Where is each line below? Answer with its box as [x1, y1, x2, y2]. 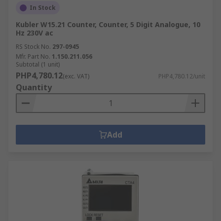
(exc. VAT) [63, 72, 89, 80]
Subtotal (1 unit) [16, 60, 60, 69]
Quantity [16, 82, 52, 93]
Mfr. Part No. [16, 52, 50, 61]
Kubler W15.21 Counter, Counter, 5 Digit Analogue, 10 [16, 20, 200, 29]
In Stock [30, 3, 56, 12]
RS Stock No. [16, 42, 51, 51]
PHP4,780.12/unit [158, 72, 205, 80]
